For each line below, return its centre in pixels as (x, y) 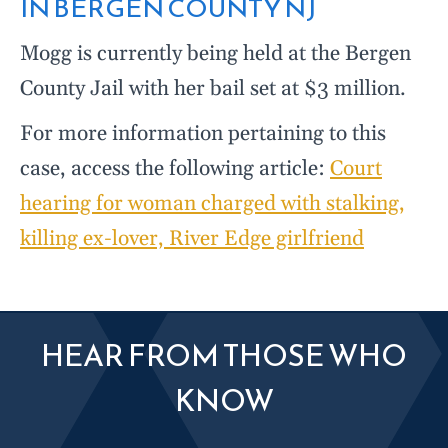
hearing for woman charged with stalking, (212, 204)
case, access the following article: (175, 169)
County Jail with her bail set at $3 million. (213, 89)
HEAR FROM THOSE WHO (224, 356)
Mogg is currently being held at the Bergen (215, 54)
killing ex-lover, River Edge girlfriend (192, 239)
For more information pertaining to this (203, 134)
